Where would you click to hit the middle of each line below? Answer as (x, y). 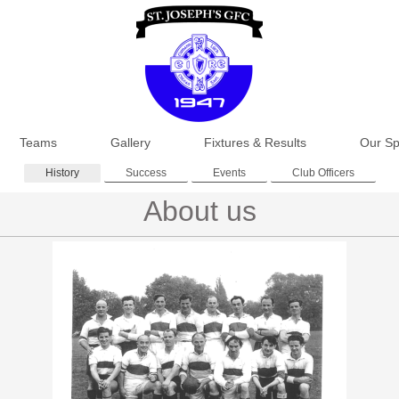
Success (146, 172)
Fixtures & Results (255, 142)
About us (199, 212)
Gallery (130, 142)
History (62, 172)
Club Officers (323, 172)
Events (229, 172)
